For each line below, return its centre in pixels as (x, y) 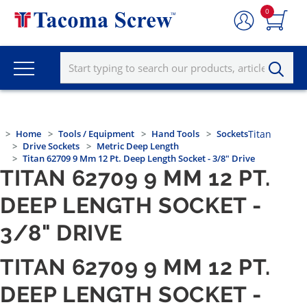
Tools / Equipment (96, 134)
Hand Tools (175, 134)
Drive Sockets (51, 146)
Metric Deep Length (138, 146)
